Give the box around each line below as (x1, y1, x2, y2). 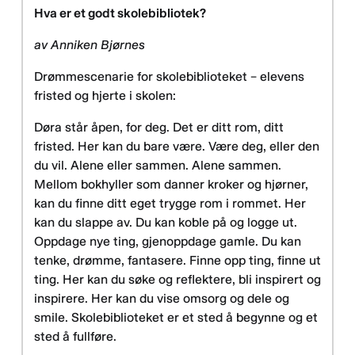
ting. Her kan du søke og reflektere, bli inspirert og (34, 272, 321, 288)
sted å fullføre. (34, 329, 116, 345)
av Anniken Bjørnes (34, 37, 145, 53)
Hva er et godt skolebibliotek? (34, 6, 206, 21)
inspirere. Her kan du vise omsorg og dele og (34, 291, 289, 307)
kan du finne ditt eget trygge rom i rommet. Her (34, 196, 306, 212)
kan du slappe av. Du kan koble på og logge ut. (34, 215, 297, 231)
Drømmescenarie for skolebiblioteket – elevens (34, 69, 304, 85)
